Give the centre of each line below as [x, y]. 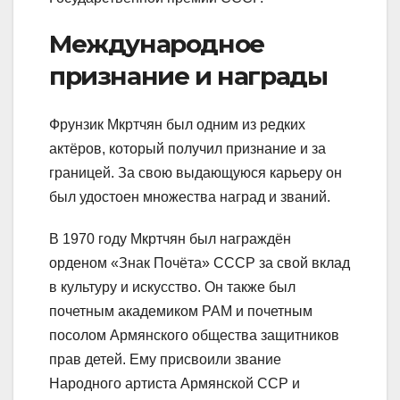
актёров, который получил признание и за [187, 148]
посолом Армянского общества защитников [194, 335]
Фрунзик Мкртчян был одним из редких [177, 124]
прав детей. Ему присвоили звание [165, 359]
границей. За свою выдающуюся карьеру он [196, 172]
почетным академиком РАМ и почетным [181, 311]
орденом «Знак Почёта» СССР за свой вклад [200, 262]
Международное [157, 44]
